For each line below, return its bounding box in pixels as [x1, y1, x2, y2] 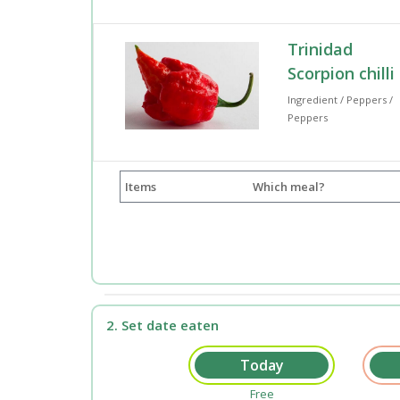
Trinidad [287, 37, 354, 60]
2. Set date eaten [106, 315, 219, 334]
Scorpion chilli [287, 62, 396, 84]
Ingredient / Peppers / [287, 92, 394, 106]
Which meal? [253, 178, 325, 195]
